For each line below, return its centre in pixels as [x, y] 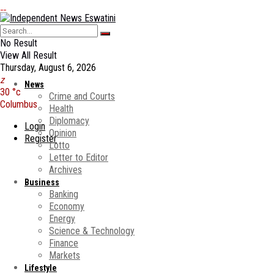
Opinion [63, 133]
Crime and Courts [82, 96]
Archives [65, 170]
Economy [67, 206]
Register [41, 139]
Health [61, 109]
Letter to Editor [79, 157]
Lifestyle [41, 268]
